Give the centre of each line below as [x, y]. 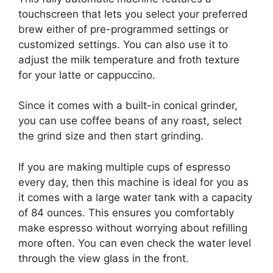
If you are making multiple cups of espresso [124, 167]
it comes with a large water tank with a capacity [135, 197]
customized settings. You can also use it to [123, 44]
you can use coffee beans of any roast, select [130, 121]
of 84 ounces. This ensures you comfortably [126, 212]
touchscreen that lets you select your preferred [133, 14]
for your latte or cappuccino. [87, 75]
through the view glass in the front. [104, 258]
